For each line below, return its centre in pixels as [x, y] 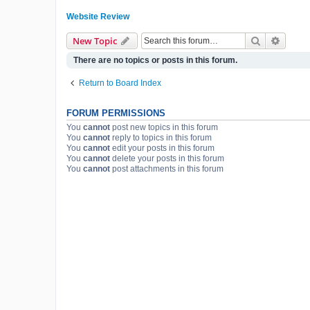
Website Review [98, 16]
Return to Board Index [120, 83]
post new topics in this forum [164, 127]
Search [275, 40]
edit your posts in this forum [162, 148]
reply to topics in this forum [161, 137]
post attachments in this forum [167, 168]
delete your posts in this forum [167, 158]
